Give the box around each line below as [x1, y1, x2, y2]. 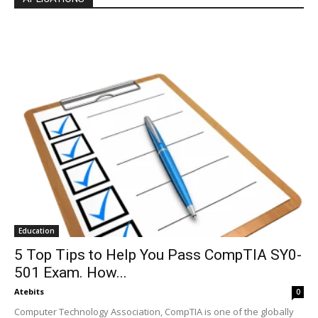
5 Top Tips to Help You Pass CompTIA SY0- [14, 246, 302, 263]
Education [18, 225, 55, 236]
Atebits [14, 285, 44, 297]
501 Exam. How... [14, 263, 127, 281]
